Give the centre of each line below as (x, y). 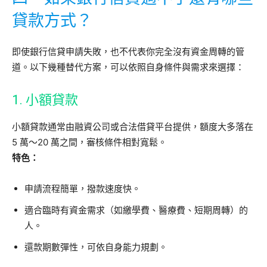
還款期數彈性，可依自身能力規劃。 (96, 247)
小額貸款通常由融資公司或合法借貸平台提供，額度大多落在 (133, 127)
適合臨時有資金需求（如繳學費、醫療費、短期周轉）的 (136, 210)
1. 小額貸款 (45, 100)
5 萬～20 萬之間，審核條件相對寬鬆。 (89, 142)
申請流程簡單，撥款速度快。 (83, 189)
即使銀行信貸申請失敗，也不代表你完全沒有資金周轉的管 (128, 52)
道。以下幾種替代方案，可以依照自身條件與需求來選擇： (128, 67)
